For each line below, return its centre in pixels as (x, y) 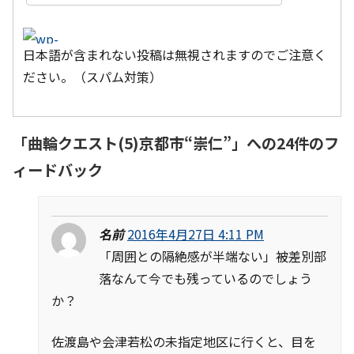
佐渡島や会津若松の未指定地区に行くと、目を (184, 341)
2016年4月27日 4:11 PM (196, 233)
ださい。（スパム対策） (92, 76)
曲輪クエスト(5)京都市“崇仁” (130, 143)
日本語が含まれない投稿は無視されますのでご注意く (175, 54)
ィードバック (58, 169)
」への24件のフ (285, 143)
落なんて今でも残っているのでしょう (205, 278)
